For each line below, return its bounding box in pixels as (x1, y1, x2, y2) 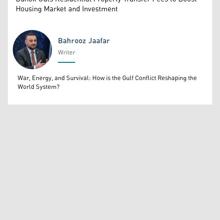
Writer (58, 46, 75, 59)
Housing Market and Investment (16, 1, 118, 16)
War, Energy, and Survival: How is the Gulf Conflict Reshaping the (18, 72, 197, 84)
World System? (18, 81, 59, 93)
